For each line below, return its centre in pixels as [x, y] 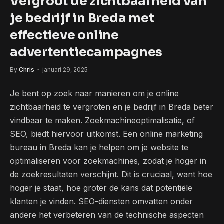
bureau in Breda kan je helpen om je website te [99, 148]
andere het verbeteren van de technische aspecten [107, 215]
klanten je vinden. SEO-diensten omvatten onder [101, 202]
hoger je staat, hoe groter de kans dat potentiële [101, 188]
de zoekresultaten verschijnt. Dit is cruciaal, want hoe [111, 175]
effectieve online [64, 35]
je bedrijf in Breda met [82, 18]
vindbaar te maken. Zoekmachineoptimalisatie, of [102, 121]
